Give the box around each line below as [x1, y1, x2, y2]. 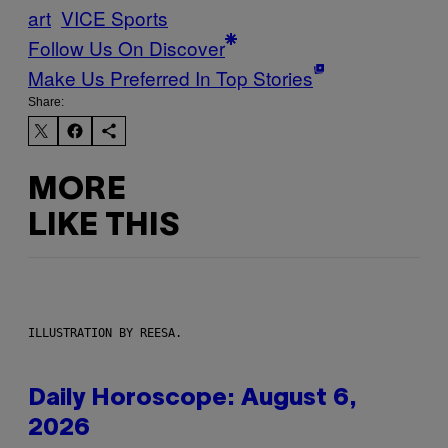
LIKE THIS [28, 211, 179, 241]
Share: [28, 95, 64, 110]
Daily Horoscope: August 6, [28, 388, 357, 411]
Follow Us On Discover [28, 34, 225, 62]
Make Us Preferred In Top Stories [28, 64, 313, 92]
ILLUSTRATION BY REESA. [28, 326, 182, 341]
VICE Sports [61, 4, 168, 32]
